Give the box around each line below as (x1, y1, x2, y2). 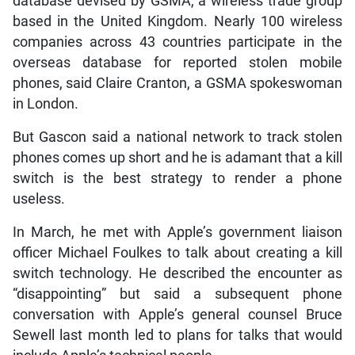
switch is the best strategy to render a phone (12, 170, 343, 186)
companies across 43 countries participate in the (12, 33, 343, 50)
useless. (12, 190, 65, 207)
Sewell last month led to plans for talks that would (12, 326, 343, 343)
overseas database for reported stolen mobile (12, 54, 343, 71)
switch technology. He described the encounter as (12, 265, 343, 281)
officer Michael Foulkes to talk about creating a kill (12, 244, 343, 261)
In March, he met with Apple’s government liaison (12, 223, 343, 240)
